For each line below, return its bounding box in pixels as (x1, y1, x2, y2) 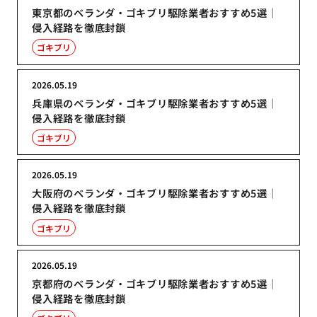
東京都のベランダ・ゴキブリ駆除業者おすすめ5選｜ (32, 4, 278, 20)
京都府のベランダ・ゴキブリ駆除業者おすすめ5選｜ (32, 275, 278, 291)
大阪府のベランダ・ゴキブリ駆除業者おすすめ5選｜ (32, 185, 278, 201)
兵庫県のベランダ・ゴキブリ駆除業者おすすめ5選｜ (32, 95, 278, 110)
